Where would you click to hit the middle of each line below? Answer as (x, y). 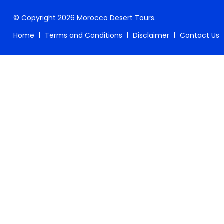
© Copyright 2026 (45, 18)
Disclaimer (151, 35)
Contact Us (200, 35)
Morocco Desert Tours (116, 18)
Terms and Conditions (84, 35)
